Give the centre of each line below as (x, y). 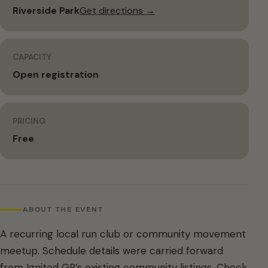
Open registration (56, 74)
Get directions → (117, 10)
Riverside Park (46, 10)
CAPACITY (32, 57)
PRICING (29, 121)
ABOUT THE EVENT (63, 209)
